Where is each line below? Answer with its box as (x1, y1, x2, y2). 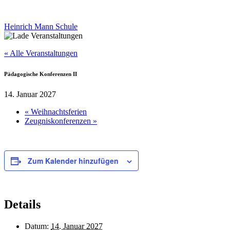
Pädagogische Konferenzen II (4, 71, 77, 78)
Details (4, 198, 41, 211)
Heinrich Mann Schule (4, 22, 78, 31)
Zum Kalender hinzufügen (28, 156, 119, 166)
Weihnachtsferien (29, 107, 87, 117)
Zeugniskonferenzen (25, 117, 93, 126)
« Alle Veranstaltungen (4, 49, 78, 58)
